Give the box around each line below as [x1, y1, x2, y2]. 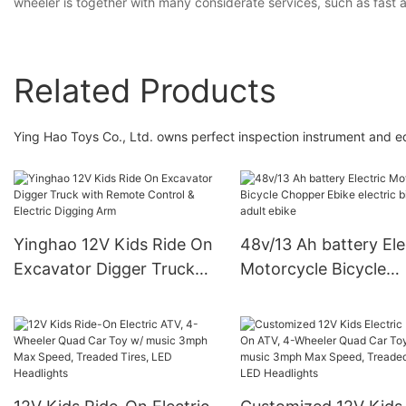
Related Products [14, 70, 276, 111]
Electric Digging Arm [14, 307, 170, 327]
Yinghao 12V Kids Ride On [14, 234, 213, 254]
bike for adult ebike [239, 307, 387, 327]
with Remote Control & [14, 283, 189, 303]
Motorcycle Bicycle [239, 258, 386, 278]
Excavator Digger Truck [14, 258, 195, 278]
